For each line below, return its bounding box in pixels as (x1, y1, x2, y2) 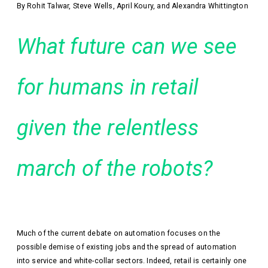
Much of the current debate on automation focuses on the (16, 229, 221, 237)
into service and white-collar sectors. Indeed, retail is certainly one (16, 256, 247, 265)
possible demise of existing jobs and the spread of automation (16, 242, 237, 251)
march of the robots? (16, 156, 214, 181)
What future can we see (16, 33, 237, 59)
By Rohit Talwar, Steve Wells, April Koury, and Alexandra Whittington (16, 2, 248, 11)
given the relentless (16, 115, 199, 141)
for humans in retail (16, 74, 199, 100)
